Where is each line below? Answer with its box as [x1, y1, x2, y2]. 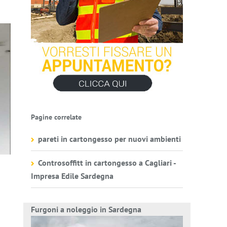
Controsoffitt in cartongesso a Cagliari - [38, 158, 176, 168]
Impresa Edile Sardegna [31, 171, 113, 181]
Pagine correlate [31, 112, 82, 122]
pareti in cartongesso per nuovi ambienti [38, 134, 181, 144]
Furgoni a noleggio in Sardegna [31, 204, 141, 214]
